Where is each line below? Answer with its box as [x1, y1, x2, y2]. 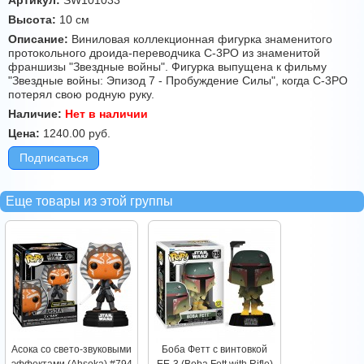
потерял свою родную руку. [8, 88, 154, 102]
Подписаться [19, 151, 89, 165]
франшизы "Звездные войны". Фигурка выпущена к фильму [8, 60, 327, 74]
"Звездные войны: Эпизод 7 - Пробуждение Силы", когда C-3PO [8, 74, 348, 88]
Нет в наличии [65, 107, 148, 121]
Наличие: [8, 107, 62, 121]
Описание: [8, 32, 68, 46]
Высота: [8, 13, 56, 27]
